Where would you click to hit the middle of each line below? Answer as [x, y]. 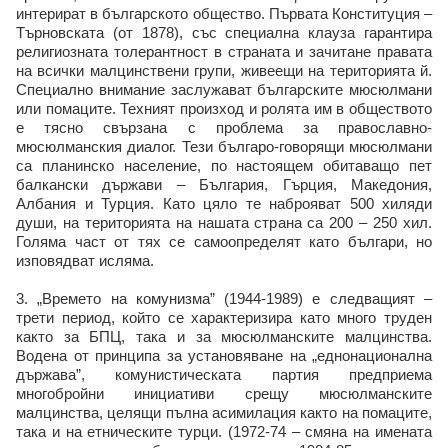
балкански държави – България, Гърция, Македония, [224, 184]
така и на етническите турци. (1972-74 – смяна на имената [224, 431]
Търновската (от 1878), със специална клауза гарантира [224, 32]
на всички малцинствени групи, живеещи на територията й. [224, 70]
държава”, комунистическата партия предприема [224, 374]
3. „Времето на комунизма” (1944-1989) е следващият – [224, 298]
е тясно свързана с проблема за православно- [224, 127]
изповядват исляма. [85, 260]
